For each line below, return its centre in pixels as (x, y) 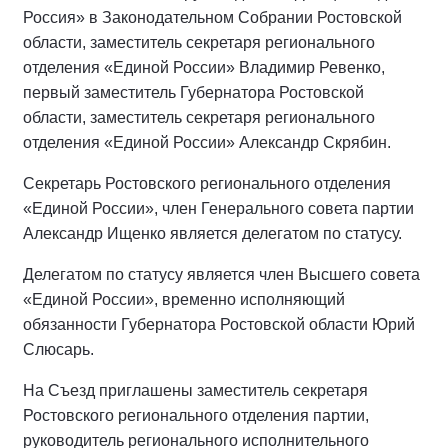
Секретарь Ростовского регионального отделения (207, 183)
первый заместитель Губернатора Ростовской (193, 92)
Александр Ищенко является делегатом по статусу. (212, 233)
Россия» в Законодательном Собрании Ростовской (212, 17)
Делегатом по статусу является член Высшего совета (221, 274)
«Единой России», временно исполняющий (184, 299)
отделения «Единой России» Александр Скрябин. (207, 142)
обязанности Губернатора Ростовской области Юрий (219, 324)
